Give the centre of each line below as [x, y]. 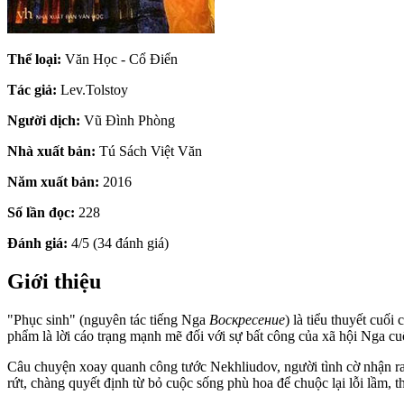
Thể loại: [34, 59]
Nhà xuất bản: [51, 151]
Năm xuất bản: [53, 181]
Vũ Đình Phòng [128, 120]
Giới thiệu [54, 281]
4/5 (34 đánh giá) [118, 243]
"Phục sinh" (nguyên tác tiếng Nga [108, 319]
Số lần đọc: [41, 212]
